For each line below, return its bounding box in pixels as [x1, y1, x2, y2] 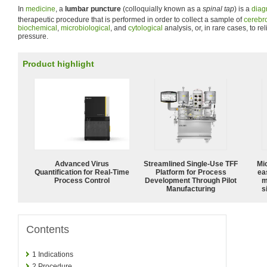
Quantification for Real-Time [34, 167, 129, 176]
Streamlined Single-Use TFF [144, 159, 238, 168]
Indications [38, 250, 73, 259]
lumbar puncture [65, 5, 121, 13]
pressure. [18, 32, 48, 41]
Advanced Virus [54, 159, 109, 168]
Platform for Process [155, 167, 226, 176]
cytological [128, 24, 163, 32]
